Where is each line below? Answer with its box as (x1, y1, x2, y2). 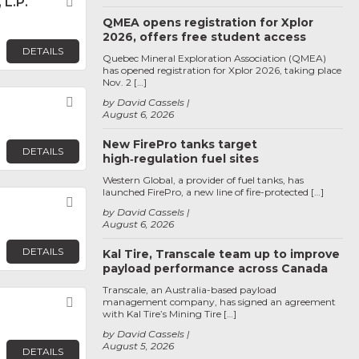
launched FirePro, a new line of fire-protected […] (103, 186, 324, 198)
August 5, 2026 (103, 340, 174, 352)
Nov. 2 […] (103, 76, 147, 88)
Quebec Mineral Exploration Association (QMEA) (103, 52, 326, 64)
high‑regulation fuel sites (103, 151, 259, 166)
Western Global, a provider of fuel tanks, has (103, 174, 304, 186)
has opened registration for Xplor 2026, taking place (103, 64, 341, 76)
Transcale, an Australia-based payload (103, 284, 276, 296)
